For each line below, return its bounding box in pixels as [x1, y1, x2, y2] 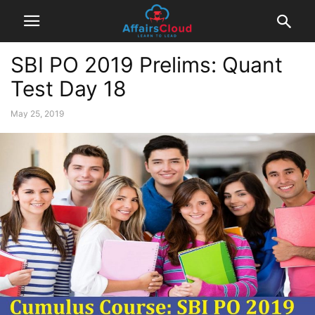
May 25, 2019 [11, 108, 64, 119]
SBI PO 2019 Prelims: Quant [11, 52, 283, 77]
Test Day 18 [11, 76, 127, 101]
